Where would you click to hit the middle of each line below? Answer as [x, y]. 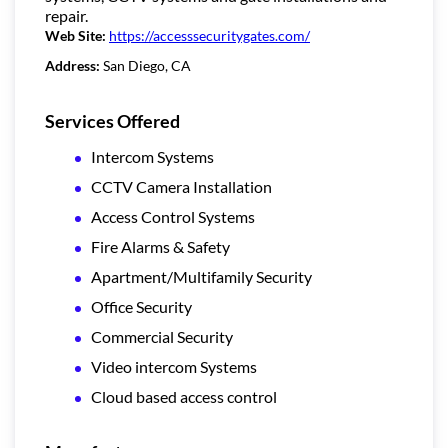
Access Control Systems [173, 216]
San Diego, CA [147, 65]
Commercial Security [162, 336]
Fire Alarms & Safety [160, 246]
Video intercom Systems [174, 366]
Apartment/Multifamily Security [201, 276]
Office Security [141, 306]
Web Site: [77, 35]
